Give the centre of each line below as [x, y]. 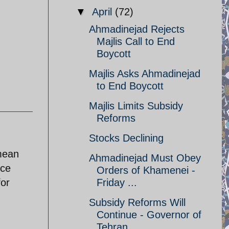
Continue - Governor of [149, 215]
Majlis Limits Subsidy [136, 106]
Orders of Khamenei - [146, 170]
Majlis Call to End [136, 41]
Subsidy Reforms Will [137, 202]
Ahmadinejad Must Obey [145, 158]
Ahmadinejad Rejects [137, 29]
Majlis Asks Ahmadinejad [145, 74]
